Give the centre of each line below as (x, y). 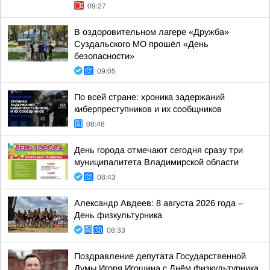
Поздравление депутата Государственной (160, 256)
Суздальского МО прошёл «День (141, 44)
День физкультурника (118, 215)
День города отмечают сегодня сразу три (159, 150)
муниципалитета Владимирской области (156, 162)
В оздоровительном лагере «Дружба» (152, 32)
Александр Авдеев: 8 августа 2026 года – (159, 203)
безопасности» (104, 56)
